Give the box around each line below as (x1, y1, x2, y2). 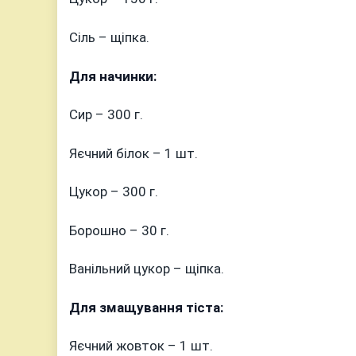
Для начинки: (69, 68, 157, 84)
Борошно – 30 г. (69, 222, 169, 238)
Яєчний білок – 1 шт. (69, 145, 198, 161)
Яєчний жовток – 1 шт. (69, 338, 213, 354)
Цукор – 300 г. (69, 184, 158, 200)
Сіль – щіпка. (69, 29, 149, 45)
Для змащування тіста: (69, 299, 223, 315)
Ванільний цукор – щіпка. (69, 261, 224, 277)
